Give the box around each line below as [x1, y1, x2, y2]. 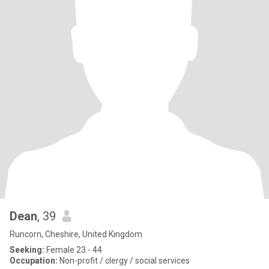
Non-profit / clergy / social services [58, 256, 190, 265]
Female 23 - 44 [44, 245, 102, 255]
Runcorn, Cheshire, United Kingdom [10, 229, 142, 239]
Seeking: [10, 245, 44, 255]
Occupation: [10, 256, 58, 265]
